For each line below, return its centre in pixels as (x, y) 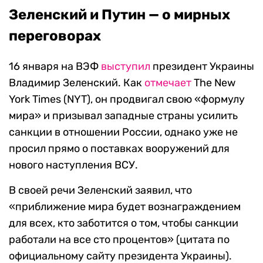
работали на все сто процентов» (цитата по (119, 240)
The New (213, 83)
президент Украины (202, 67)
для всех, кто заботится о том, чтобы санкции (124, 223)
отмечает (168, 83)
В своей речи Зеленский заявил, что (100, 190)
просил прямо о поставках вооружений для (119, 149)
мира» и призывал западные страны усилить (123, 116)
